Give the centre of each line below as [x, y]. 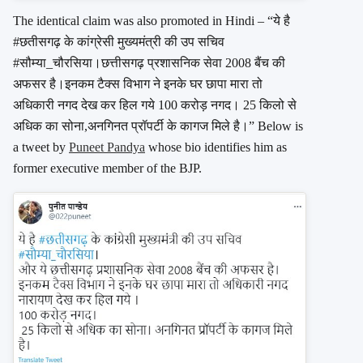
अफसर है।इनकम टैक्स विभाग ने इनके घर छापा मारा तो [138, 83]
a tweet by [41, 147]
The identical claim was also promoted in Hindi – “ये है [152, 20]
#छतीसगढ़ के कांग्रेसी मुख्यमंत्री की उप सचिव [119, 41]
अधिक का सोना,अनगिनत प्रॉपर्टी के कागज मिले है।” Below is [158, 126]
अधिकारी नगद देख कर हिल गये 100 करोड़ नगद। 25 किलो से [155, 105]
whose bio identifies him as [216, 147]
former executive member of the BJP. [107, 168]
